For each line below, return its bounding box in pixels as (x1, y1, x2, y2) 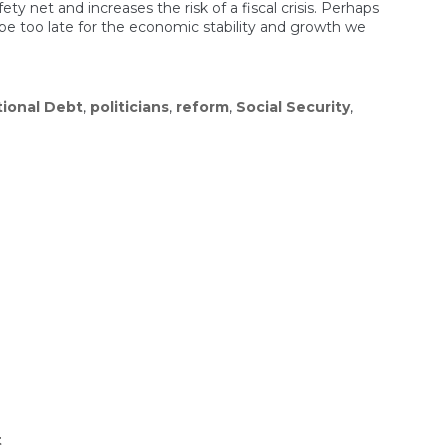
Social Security (236, 98, 350, 117)
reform (176, 98, 229, 117)
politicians (90, 98, 169, 117)
